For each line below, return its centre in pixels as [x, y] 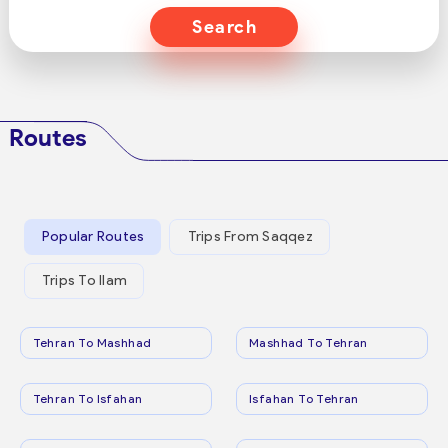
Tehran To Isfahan [87, 398]
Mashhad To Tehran [308, 342]
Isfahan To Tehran [304, 398]
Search [224, 27]
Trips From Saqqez [250, 237]
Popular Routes [93, 237]
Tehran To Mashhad [92, 342]
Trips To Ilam [84, 281]
